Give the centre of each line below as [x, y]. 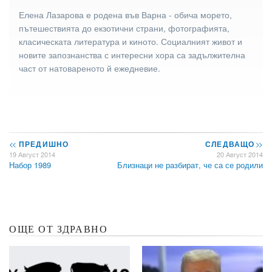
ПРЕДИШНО [42, 144]
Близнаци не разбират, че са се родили [190, 165]
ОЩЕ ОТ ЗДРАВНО [59, 229]
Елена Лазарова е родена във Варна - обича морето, [125, 14]
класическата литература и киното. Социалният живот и [131, 41]
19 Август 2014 [32, 154]
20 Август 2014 [240, 154]
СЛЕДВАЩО [231, 144]
